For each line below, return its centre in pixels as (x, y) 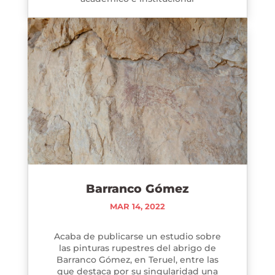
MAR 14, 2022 (137, 206)
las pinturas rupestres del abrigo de (137, 248)
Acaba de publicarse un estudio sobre (137, 236)
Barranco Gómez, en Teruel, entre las (137, 259)
